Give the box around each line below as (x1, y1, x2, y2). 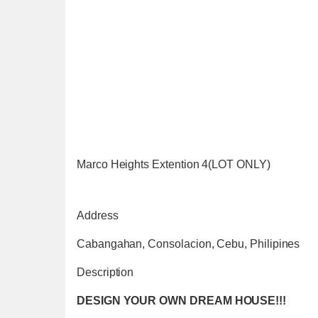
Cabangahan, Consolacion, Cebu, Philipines (77, 238, 300, 250)
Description (77, 266, 134, 278)
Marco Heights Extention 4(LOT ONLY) (77, 158, 270, 170)
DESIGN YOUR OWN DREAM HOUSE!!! (77, 295, 287, 307)
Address (77, 209, 119, 221)
